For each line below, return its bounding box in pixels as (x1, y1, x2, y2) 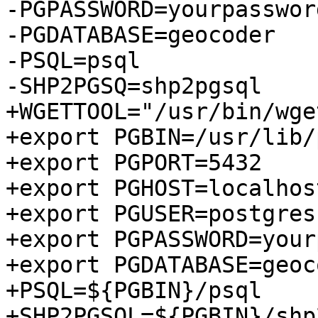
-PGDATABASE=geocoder (6, 22, 275, 48)
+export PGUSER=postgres (6, 201, 316, 227)
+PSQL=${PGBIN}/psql (6, 278, 262, 304)
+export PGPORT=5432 (6, 150, 262, 176)
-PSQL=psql (6, 48, 141, 74)
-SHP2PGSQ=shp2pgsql (6, 73, 262, 99)
